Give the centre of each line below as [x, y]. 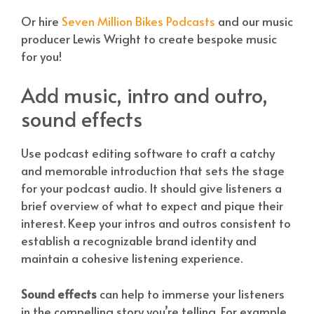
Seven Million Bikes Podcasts [138, 21]
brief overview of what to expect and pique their [152, 206]
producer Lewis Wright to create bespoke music [149, 38]
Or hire [41, 21]
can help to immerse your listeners [191, 293]
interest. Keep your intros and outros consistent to [156, 223]
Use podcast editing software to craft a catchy [148, 153]
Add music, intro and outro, [144, 95]
